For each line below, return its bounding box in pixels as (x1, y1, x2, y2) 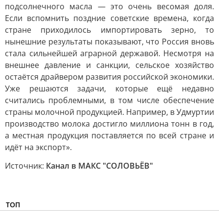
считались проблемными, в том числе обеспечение (5, 95, 214, 106)
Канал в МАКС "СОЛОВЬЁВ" (46, 160, 153, 171)
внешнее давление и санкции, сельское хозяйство (5, 60, 214, 70)
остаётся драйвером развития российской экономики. (5, 71, 214, 82)
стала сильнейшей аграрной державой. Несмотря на (5, 48, 214, 59)
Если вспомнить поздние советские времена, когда (5, 13, 214, 23)
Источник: (5, 160, 46, 171)
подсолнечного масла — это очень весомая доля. (5, 1, 214, 12)
